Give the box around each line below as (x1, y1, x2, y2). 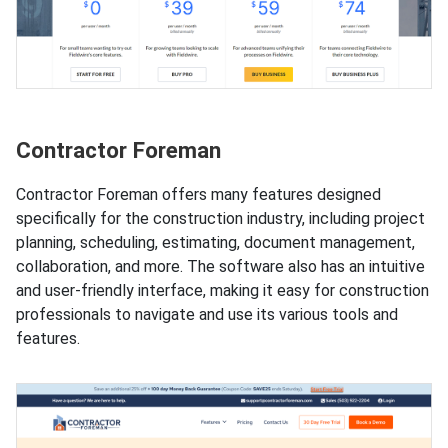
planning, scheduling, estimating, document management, (16, 233, 415, 253)
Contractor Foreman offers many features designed (16, 185, 381, 205)
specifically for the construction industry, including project (16, 209, 425, 229)
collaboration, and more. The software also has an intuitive (16, 257, 425, 277)
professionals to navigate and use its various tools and (16, 305, 398, 325)
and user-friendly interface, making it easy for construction (16, 281, 429, 301)
